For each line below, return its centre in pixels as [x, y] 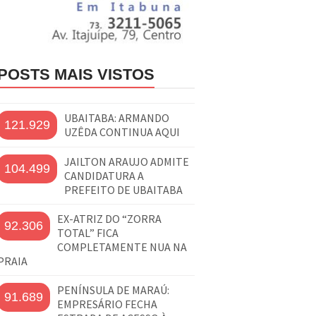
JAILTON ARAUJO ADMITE [127, 161]
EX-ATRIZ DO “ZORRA [109, 218]
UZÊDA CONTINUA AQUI [122, 132]
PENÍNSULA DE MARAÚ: [113, 290]
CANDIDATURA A [104, 175]
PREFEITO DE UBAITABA [123, 189]
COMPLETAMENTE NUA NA [122, 247]
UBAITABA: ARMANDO [117, 117]
